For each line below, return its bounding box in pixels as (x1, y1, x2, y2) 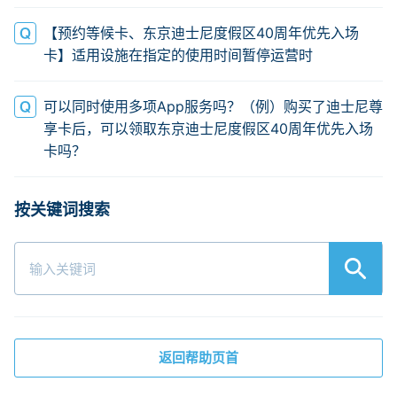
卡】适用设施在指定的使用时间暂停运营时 (43, 46, 313, 64)
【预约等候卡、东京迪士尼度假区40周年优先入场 (43, 24, 359, 42)
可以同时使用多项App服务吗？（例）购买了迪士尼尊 (43, 97, 383, 115)
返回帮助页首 (159, 349, 238, 366)
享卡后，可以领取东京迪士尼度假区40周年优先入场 (43, 120, 373, 137)
